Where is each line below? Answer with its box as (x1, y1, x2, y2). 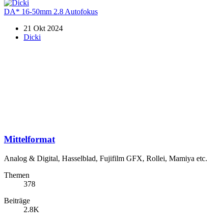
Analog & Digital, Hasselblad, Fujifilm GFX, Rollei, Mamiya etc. (4, 154, 207, 163)
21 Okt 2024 (24, 24, 63, 32)
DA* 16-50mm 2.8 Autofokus (4, 7, 98, 16)
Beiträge (4, 196, 30, 205)
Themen (4, 171, 29, 180)
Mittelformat (4, 134, 55, 145)
